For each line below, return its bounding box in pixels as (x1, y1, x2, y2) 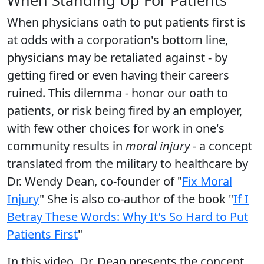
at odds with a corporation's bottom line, (7, 31, 228, 48)
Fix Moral (182, 173, 232, 189)
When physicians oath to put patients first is (7, 14, 246, 30)
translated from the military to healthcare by (7, 155, 248, 171)
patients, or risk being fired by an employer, (7, 102, 242, 118)
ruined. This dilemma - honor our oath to (7, 84, 228, 101)
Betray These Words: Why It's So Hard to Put (7, 208, 248, 225)
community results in (7, 137, 126, 154)
